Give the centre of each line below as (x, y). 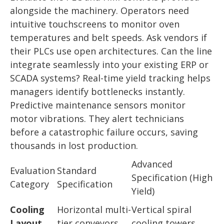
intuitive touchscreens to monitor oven (95, 24)
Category (29, 184)
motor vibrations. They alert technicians (97, 119)
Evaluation (32, 171)
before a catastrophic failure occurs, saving (104, 132)
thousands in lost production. (74, 146)
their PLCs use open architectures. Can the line (111, 51)
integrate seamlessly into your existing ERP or (109, 65)
